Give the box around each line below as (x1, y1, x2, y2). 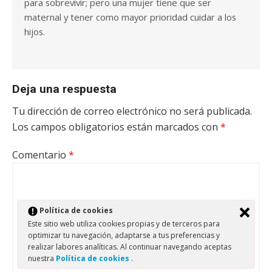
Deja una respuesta (12, 82, 117, 97)
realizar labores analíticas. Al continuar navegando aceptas (28, 242, 231, 252)
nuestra (28, 253, 56, 263)
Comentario (12, 148, 69, 162)
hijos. (24, 25, 45, 38)
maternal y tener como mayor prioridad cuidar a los (24, 11, 236, 24)
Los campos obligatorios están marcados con (12, 120, 220, 134)
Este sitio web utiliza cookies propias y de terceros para (28, 219, 220, 229)
